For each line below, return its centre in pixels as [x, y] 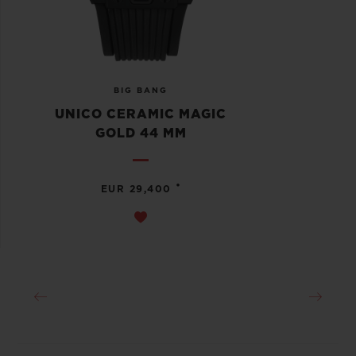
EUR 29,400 [136, 190]
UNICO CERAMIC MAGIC [141, 115]
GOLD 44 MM [141, 134]
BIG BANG [141, 91]
